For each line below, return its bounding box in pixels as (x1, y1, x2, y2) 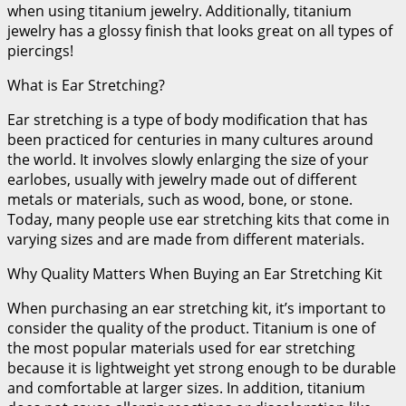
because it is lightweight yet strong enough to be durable (7, 358, 396, 379)
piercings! (7, 41, 73, 62)
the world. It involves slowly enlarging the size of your (7, 150, 369, 170)
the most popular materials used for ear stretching (7, 338, 355, 359)
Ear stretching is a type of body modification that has (7, 110, 368, 130)
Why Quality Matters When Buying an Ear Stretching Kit (7, 264, 386, 285)
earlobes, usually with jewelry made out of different (7, 169, 357, 190)
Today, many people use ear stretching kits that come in (7, 209, 390, 230)
